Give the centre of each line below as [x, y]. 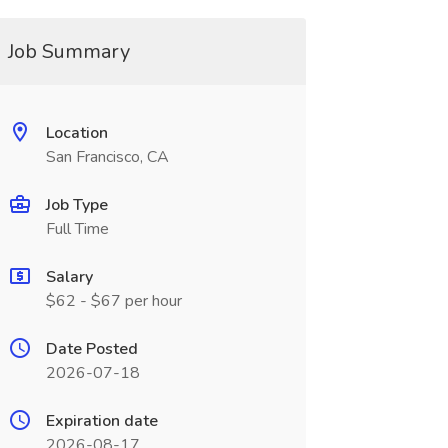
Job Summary [68, 51]
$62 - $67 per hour [113, 301]
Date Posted [91, 349]
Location [76, 133]
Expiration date [101, 421]
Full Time [77, 229]
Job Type [76, 205]
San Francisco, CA [107, 157]
